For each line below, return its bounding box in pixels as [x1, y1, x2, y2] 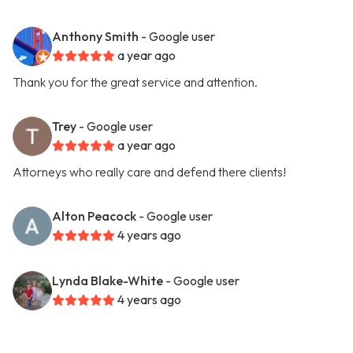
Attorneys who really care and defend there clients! [13, 164, 286, 180]
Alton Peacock [52, 208, 136, 225]
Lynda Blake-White [52, 273, 163, 289]
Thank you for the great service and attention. [13, 74, 258, 91]
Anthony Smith [52, 28, 139, 45]
